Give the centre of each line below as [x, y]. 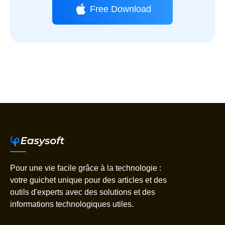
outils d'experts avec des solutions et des [83, 192]
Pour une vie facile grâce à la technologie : [86, 168]
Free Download [121, 9]
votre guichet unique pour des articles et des [88, 180]
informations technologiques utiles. [72, 204]
